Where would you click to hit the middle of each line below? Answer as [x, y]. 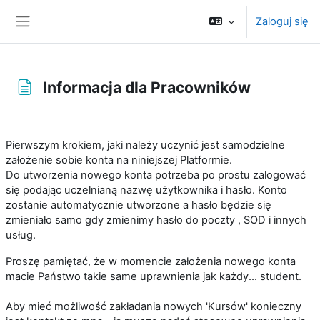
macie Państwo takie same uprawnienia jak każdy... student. [154, 276]
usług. [21, 235]
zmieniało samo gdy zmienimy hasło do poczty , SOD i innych [156, 220]
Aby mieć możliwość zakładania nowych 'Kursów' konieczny [154, 306]
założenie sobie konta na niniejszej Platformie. [119, 160]
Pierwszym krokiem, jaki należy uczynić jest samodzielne [145, 145]
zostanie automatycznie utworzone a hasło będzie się [139, 205]
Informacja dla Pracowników [147, 87]
